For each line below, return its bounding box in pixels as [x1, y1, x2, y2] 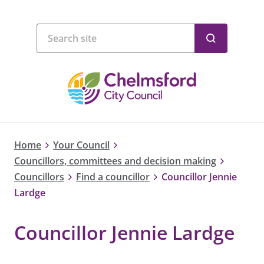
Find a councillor [76, 170, 150, 183]
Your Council [53, 138, 110, 151]
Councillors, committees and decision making [14, 154, 216, 167]
